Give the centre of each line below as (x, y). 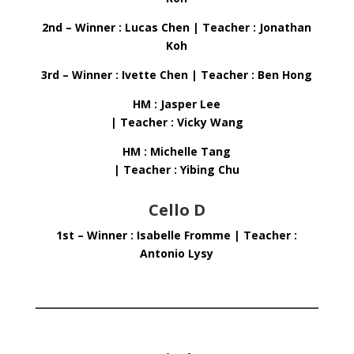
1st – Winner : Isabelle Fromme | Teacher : (177, 235)
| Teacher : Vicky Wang (177, 122)
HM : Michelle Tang (177, 151)
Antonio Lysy (177, 253)
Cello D (177, 210)
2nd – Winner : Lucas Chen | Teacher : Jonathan (177, 27)
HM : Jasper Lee (177, 104)
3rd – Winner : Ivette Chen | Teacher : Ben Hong (177, 75)
